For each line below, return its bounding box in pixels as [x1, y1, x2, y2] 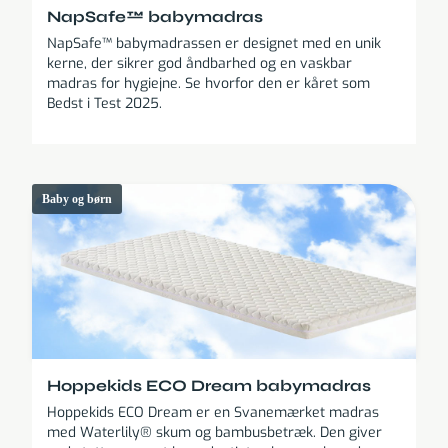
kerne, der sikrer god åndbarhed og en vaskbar [47, 54, 352, 74]
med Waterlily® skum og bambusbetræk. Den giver [47, 423, 382, 443]
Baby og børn [42, 192, 112, 207]
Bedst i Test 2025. [47, 94, 162, 114]
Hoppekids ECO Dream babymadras [47, 376, 371, 396]
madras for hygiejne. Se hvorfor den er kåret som [47, 74, 370, 94]
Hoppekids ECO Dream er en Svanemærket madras [47, 403, 379, 423]
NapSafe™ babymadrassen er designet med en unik [47, 34, 381, 54]
